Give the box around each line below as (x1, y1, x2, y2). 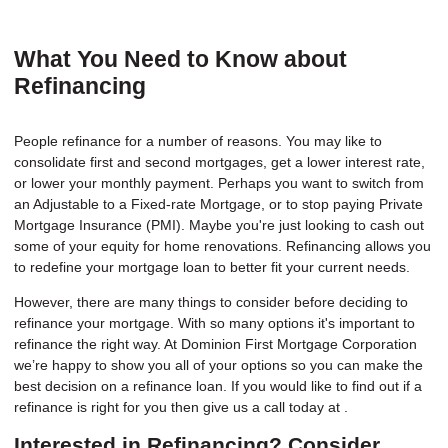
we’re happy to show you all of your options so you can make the (14, 356, 423, 373)
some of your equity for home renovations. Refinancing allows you (14, 237, 431, 254)
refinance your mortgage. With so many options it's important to (14, 314, 415, 331)
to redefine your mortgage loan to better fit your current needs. (14, 258, 410, 275)
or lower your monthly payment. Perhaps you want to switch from (14, 174, 424, 191)
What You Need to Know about (14, 46, 347, 72)
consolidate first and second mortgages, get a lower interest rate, (14, 153, 425, 170)
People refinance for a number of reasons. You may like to (14, 132, 382, 149)
